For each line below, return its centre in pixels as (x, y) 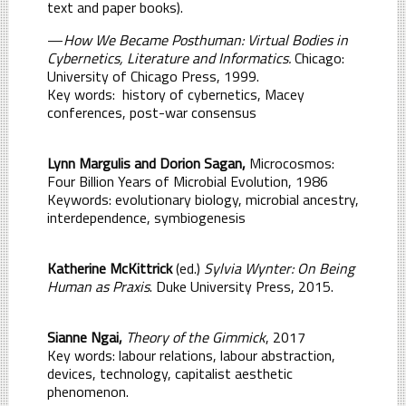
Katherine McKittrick (111, 268)
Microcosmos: (290, 163)
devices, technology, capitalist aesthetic (170, 373)
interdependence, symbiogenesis (146, 217)
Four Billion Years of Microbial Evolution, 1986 (188, 181)
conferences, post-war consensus (152, 112)
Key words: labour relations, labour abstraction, (191, 355)
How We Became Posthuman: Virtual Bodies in (206, 39)
